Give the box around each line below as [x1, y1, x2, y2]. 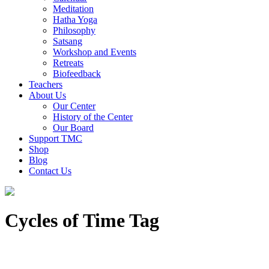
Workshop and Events [53, 46, 136, 57]
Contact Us [29, 165, 71, 176]
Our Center [53, 100, 95, 111]
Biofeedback [53, 68, 101, 79]
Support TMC [29, 133, 82, 144]
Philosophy [53, 25, 95, 35]
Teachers [29, 79, 62, 89]
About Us [29, 89, 66, 100]
